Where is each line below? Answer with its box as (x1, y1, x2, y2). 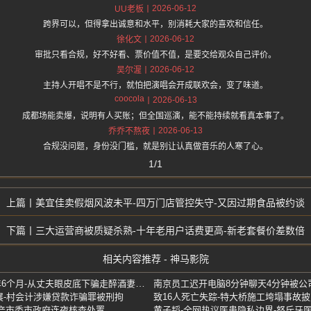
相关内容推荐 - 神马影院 (102, 253, 209, 265)
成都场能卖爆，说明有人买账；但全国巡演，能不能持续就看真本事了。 (22, 111, 289, 121)
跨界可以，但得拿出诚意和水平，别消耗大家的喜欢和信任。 (43, 19, 268, 30)
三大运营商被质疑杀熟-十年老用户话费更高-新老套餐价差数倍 (35, 225, 305, 237)
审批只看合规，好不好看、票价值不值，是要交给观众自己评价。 (35, 50, 276, 60)
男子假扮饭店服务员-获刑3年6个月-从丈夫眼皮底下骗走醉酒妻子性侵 (135, 278, 145, 289)
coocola (114, 94, 144, 104)
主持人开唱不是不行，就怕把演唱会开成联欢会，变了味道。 (43, 81, 268, 91)
